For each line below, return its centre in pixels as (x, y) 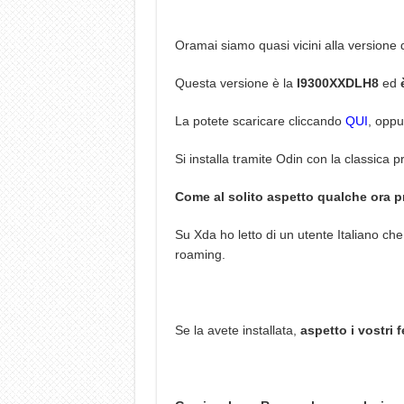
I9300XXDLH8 (335, 83)
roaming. (200, 254)
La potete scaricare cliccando (260, 121)
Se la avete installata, (237, 330)
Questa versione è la (234, 83)
